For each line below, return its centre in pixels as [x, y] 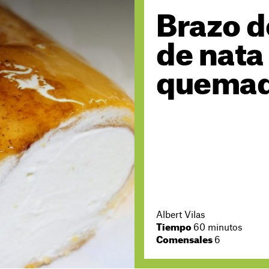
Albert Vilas [181, 215]
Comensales [185, 240]
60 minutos [218, 228]
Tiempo [175, 228]
